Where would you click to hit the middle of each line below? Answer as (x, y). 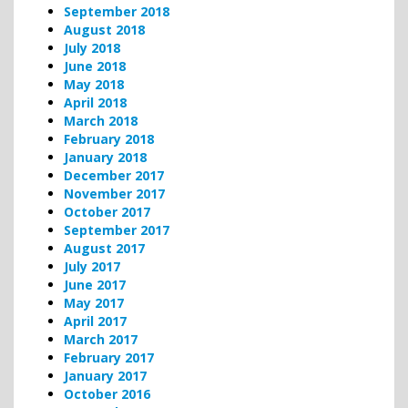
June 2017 (95, 284)
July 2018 (92, 47)
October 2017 (107, 211)
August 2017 (104, 248)
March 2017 (101, 339)
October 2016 (107, 393)
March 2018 (101, 120)
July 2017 (92, 266)
